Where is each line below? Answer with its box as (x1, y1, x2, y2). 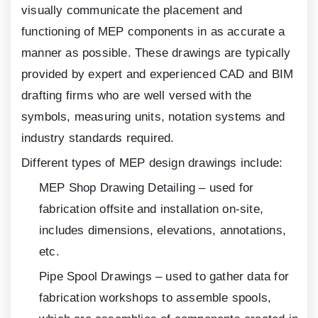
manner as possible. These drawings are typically (21, 46, 291, 60)
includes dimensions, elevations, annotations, (39, 224, 287, 238)
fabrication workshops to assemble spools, (39, 291, 272, 305)
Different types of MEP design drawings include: (21, 156, 283, 170)
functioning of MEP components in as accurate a (21, 25, 285, 39)
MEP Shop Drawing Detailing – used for (39, 181, 254, 195)
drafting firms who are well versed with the (21, 89, 252, 103)
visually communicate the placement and (21, 4, 243, 18)
